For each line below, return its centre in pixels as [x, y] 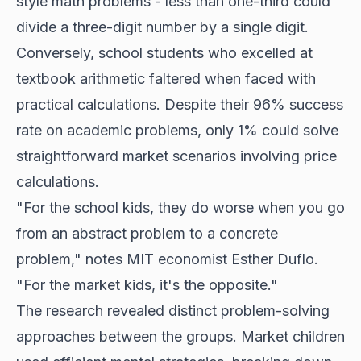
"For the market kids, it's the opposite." [147, 284]
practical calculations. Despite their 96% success [180, 104]
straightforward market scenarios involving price [176, 156]
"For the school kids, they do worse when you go [180, 207]
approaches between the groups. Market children [180, 336]
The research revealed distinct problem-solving [173, 310]
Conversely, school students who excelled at [164, 52]
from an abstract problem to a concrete [147, 233]
